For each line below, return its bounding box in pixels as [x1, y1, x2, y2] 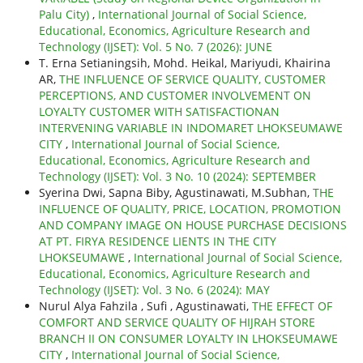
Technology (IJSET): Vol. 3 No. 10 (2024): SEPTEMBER [38, 169, 316, 185]
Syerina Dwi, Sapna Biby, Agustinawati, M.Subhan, [38, 185, 313, 201]
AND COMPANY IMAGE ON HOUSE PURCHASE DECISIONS [38, 217, 347, 233]
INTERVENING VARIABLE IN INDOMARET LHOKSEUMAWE [38, 120, 343, 136]
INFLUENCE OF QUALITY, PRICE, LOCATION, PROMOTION [38, 201, 341, 217]
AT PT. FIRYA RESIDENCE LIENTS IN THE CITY [38, 233, 276, 250]
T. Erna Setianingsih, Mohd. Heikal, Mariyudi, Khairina [38, 55, 331, 71]
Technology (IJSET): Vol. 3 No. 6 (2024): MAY [38, 282, 270, 298]
